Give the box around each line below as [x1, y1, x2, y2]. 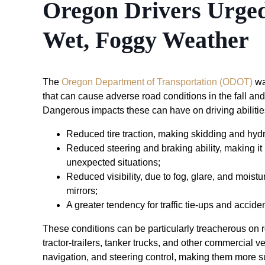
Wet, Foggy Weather [43, 27, 249, 54]
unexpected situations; [66, 157, 160, 167]
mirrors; [66, 185, 98, 196]
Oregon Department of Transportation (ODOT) [62, 76, 253, 87]
